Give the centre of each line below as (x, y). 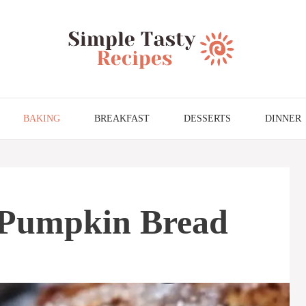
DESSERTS (207, 118)
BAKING (42, 118)
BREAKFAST (122, 118)
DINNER (283, 118)
